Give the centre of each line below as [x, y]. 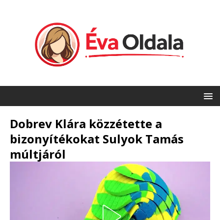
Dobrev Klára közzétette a [86, 124]
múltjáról [38, 154]
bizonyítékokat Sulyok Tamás [97, 139]
